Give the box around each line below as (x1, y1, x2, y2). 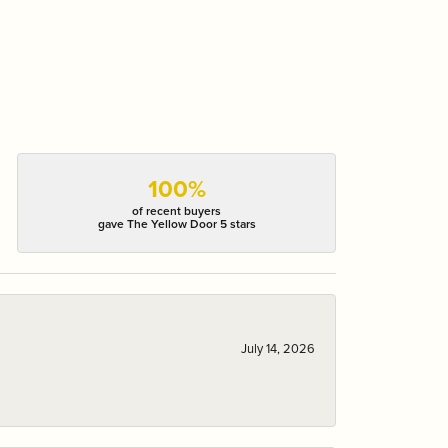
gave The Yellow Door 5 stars (97, 215, 256, 234)
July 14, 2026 (241, 339, 315, 358)
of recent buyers (132, 202, 222, 221)
